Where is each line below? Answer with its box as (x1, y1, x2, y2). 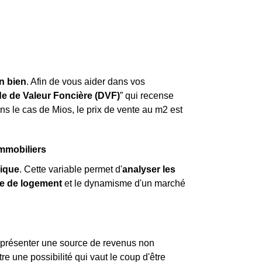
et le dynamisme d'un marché (62, 178, 185, 188)
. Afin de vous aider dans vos (26, 77, 145, 87)
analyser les (122, 164, 175, 174)
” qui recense (120, 91, 174, 101)
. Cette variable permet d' (19, 164, 122, 174)
